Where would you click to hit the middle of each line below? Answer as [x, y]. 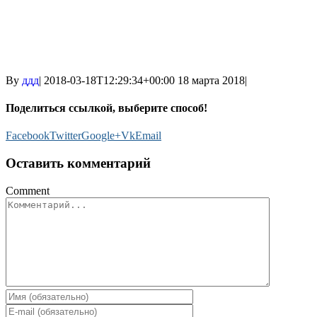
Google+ [101, 136]
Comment [28, 190]
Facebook [28, 136]
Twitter [65, 136]
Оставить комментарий [78, 163]
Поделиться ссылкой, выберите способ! [106, 108]
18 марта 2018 [211, 80]
